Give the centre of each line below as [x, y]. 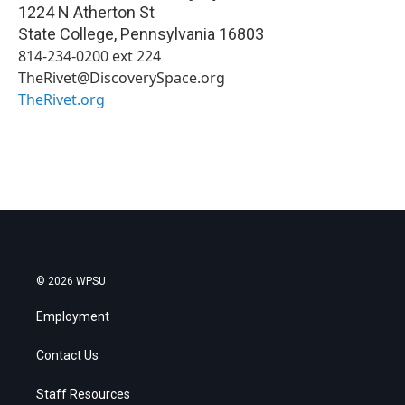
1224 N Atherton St [86, 12]
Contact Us [67, 355]
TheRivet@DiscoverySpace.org [122, 77]
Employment [73, 316]
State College [66, 33]
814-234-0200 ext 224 [89, 56]
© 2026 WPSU [71, 281]
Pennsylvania [168, 33]
